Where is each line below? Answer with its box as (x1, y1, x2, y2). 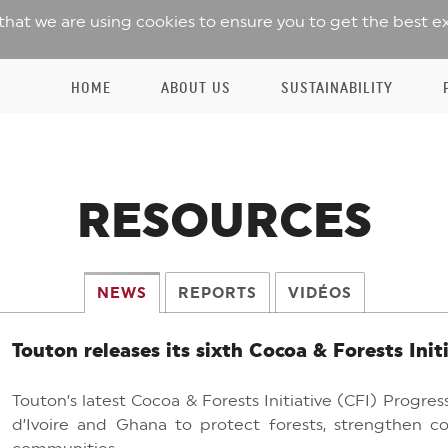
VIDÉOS (287, 284, 352, 302)
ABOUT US (161, 79, 231, 97)
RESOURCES (76, 191, 372, 249)
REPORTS (177, 284, 257, 302)
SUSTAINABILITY (281, 79, 393, 97)
